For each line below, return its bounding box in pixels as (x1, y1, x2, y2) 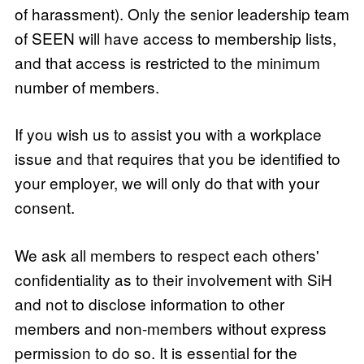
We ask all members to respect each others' (14, 243, 319, 266)
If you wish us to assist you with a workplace (14, 123, 322, 145)
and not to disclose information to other (14, 292, 284, 314)
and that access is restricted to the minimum (14, 50, 320, 73)
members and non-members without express (14, 316, 327, 339)
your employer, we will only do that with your (14, 171, 319, 193)
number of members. (14, 75, 159, 97)
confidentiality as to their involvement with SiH (14, 267, 332, 290)
